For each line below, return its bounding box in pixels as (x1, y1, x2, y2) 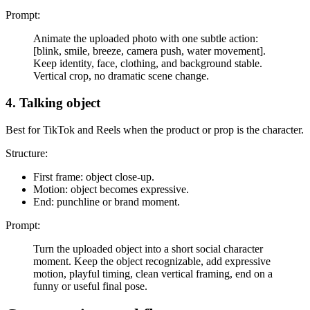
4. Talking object (6, 95, 100, 110)
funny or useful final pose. (33, 280, 147, 292)
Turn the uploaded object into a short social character (33, 242, 263, 255)
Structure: (6, 147, 48, 159)
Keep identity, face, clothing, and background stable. (33, 57, 262, 70)
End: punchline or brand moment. (33, 195, 180, 208)
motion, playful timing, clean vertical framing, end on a (33, 267, 273, 280)
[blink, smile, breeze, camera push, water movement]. (33, 45, 266, 57)
